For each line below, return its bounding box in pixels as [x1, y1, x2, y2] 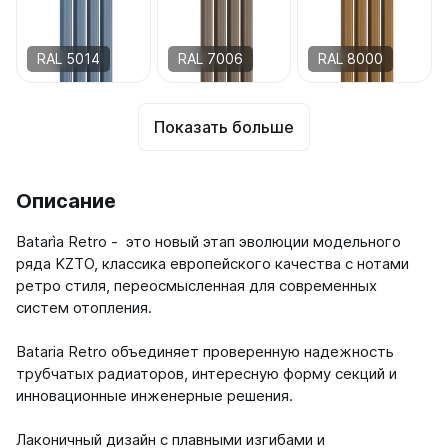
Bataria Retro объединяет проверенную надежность [16, 341, 394, 361]
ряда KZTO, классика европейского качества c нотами [16, 253, 409, 273]
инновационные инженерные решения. [16, 385, 293, 405]
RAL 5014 [37, 49, 100, 67]
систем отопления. [16, 297, 160, 317]
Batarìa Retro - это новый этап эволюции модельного [16, 231, 401, 251]
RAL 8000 [318, 49, 384, 67]
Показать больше [154, 116, 294, 137]
